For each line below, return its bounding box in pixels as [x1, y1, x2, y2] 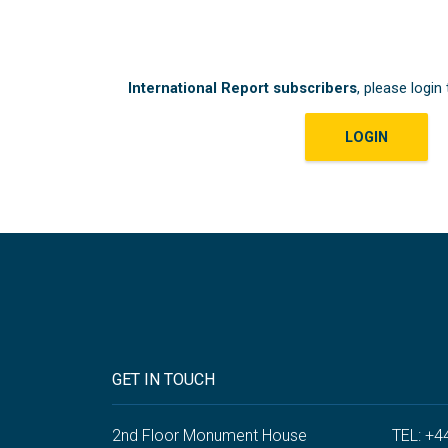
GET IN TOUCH [112, 369, 215, 389]
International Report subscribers [127, 78, 357, 97]
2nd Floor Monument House [112, 425, 307, 445]
